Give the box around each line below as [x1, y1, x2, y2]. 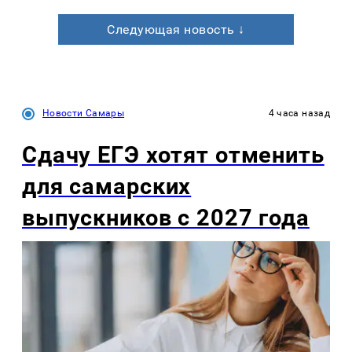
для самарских [22, 172, 192, 200]
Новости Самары [42, 107, 125, 119]
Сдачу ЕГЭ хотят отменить [22, 141, 324, 168]
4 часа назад [268, 107, 330, 119]
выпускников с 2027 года [22, 203, 310, 231]
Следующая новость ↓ [107, 21, 245, 37]
